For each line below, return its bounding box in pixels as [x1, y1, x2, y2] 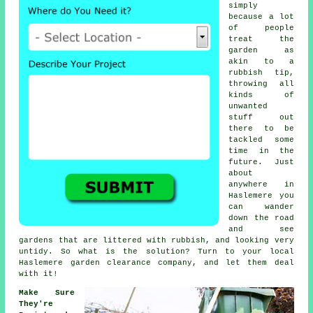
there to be [228, 124, 294, 133]
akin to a [228, 57, 294, 66]
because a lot [228, 12, 294, 21]
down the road [228, 213, 294, 222]
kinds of [228, 90, 294, 99]
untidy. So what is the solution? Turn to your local [19, 247, 294, 256]
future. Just [228, 157, 294, 166]
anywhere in [228, 180, 294, 189]
